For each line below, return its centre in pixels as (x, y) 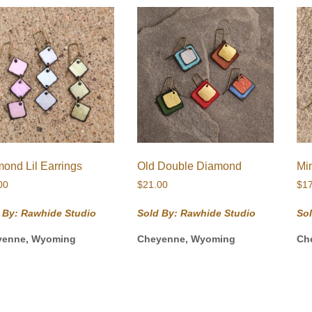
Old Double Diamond (190, 166)
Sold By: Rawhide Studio (197, 213)
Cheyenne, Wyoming (187, 239)
